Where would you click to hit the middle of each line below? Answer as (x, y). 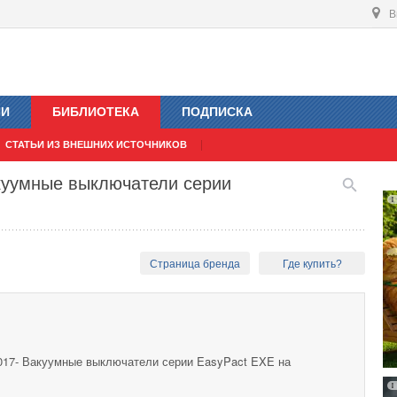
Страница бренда (195, 265)
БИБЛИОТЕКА (96, 112)
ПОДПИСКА (217, 112)
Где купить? (312, 265)
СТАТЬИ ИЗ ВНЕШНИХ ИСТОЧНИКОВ (96, 145)
